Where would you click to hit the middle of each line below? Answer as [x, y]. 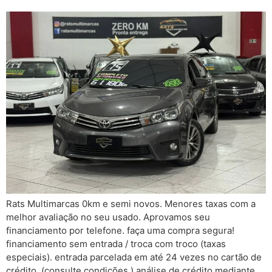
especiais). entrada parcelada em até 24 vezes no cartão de [134, 257]
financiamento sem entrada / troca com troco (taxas [116, 244]
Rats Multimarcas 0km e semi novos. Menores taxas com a [131, 204]
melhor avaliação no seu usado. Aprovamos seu [108, 217]
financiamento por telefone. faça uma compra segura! [120, 231]
